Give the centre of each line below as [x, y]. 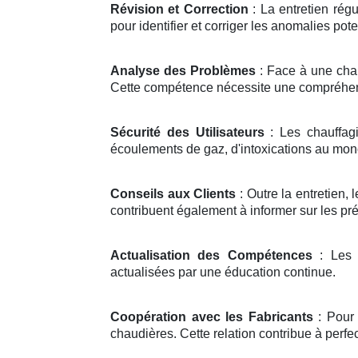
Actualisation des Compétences [211, 255]
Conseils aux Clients [173, 193]
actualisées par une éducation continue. [223, 272]
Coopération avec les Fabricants [212, 316]
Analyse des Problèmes [183, 70]
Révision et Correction [179, 9]
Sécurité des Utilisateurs [187, 132]
